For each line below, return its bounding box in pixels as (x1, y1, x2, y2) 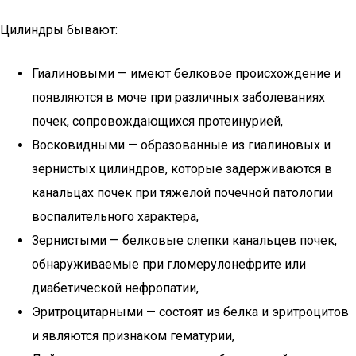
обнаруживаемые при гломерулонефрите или (32, 257, 306, 272)
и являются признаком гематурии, (32, 328, 234, 343)
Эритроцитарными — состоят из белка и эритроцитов (32, 304, 349, 319)
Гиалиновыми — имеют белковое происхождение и (32, 66, 341, 81)
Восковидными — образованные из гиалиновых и (32, 137, 331, 153)
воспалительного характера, (32, 209, 199, 224)
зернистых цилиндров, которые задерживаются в (32, 161, 332, 176)
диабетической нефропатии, (32, 281, 199, 296)
